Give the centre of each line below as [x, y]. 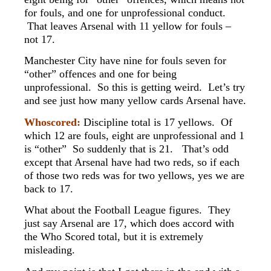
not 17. [40, 39]
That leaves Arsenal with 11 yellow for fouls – [128, 26]
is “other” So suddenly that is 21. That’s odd [126, 149]
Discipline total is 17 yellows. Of [156, 122]
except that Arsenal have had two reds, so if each [132, 162]
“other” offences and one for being [100, 74]
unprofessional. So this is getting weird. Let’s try [135, 87]
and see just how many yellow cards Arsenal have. [135, 101]
